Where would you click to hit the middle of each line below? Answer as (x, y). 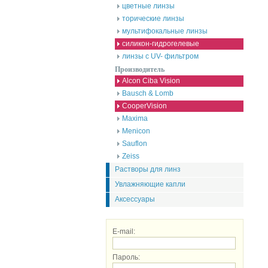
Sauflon (135, 144)
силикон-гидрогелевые (161, 44)
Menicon (136, 131)
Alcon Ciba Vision (151, 81)
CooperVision (144, 106)
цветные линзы (148, 6)
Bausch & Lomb (148, 93)
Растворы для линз (148, 169)
